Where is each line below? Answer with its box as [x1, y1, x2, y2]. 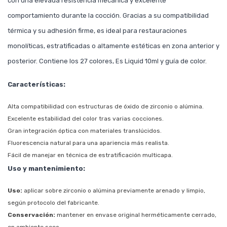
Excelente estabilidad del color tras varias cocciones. [8, 115, 164, 122]
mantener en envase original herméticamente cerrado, [55, 211, 216, 218]
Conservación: [8, 211, 55, 218]
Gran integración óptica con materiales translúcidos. [8, 127, 162, 134]
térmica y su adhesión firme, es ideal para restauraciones [8, 26, 187, 34]
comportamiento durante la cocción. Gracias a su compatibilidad [8, 11, 209, 19]
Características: [8, 80, 65, 88]
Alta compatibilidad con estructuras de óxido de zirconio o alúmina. [8, 102, 204, 110]
